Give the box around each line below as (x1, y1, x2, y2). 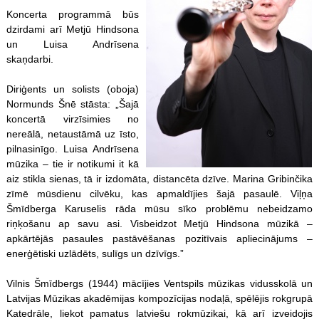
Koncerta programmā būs (6, 8, 140, 20)
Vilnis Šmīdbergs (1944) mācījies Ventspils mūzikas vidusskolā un (6, 277, 313, 289)
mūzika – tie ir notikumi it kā (6, 157, 140, 169)
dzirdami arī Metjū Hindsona (6, 23, 140, 35)
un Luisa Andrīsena (6, 38, 140, 50)
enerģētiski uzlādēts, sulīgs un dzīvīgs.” (6, 247, 184, 259)
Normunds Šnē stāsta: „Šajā (6, 98, 140, 110)
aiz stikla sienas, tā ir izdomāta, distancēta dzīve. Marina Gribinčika (6, 172, 313, 184)
